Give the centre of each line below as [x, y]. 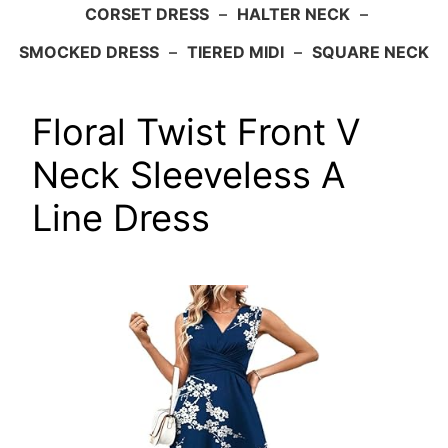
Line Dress [121, 217]
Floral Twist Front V [196, 131]
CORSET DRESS [147, 13]
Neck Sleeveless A [188, 174]
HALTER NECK [293, 13]
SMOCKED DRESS [89, 51]
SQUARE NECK [370, 51]
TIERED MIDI [235, 51]
